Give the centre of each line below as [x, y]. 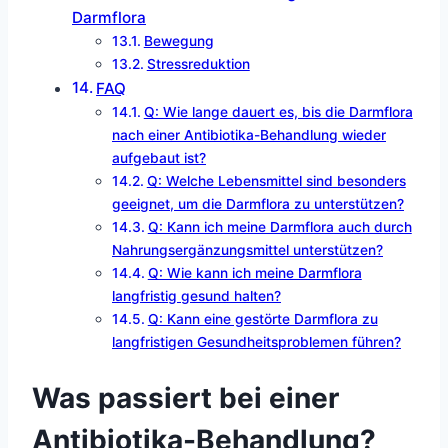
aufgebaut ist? [159, 157]
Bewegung [178, 40]
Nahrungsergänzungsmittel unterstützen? [247, 249]
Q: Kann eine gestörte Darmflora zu [262, 318]
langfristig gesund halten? [196, 295]
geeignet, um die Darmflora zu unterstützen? [258, 203]
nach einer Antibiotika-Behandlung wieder [249, 134]
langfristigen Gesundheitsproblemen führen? [256, 341]
